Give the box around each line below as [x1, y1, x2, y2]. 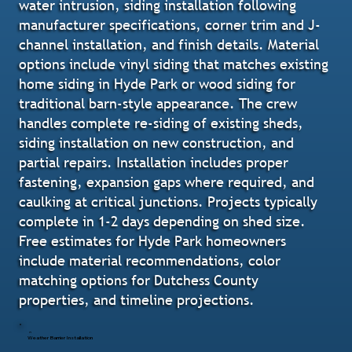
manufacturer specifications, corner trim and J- [19, 15, 321, 34]
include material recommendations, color [19, 251, 281, 269]
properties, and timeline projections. [19, 290, 255, 309]
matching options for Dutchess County [19, 270, 259, 289]
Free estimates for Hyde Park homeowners [19, 231, 287, 250]
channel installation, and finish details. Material [19, 35, 320, 53]
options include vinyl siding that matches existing [19, 54, 329, 73]
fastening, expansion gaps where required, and [19, 172, 315, 191]
